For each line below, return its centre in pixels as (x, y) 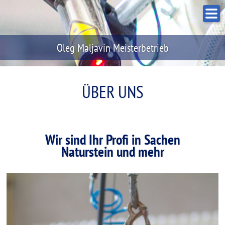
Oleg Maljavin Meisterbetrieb (113, 48)
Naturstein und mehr (113, 151)
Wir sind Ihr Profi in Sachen (113, 139)
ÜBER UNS (113, 91)
